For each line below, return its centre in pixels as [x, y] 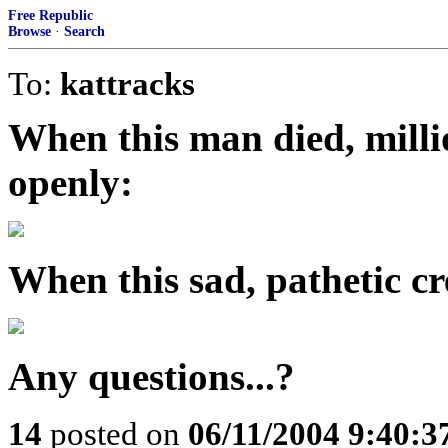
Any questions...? [151, 376]
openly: [70, 182]
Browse [29, 31]
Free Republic [50, 15]
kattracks [127, 83]
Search [84, 31]
